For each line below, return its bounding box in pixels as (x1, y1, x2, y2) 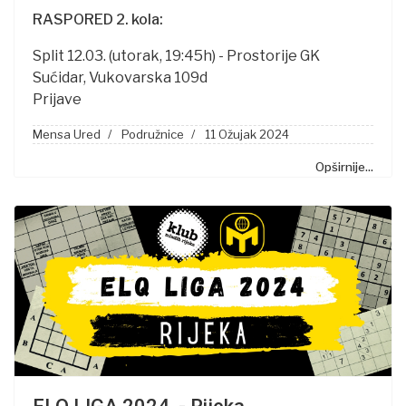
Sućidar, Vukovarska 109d (33, 69, 208, 87)
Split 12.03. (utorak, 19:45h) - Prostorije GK (33, 47, 320, 65)
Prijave (33, 91, 82, 109)
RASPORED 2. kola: (33, 11, 163, 29)
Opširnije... (315, 159, 373, 175)
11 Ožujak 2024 (205, 127, 289, 142)
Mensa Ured (33, 127, 101, 142)
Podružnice (121, 127, 184, 142)
